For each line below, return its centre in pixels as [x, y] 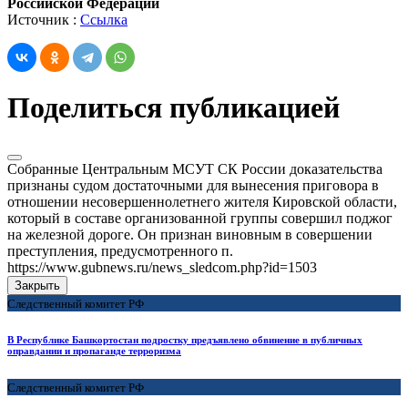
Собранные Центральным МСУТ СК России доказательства [195, 168]
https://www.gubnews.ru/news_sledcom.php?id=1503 [162, 267]
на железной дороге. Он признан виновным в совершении [190, 234]
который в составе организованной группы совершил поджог [200, 218]
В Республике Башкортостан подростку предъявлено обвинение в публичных [185, 339]
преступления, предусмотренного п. [120, 250]
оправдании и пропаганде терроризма [94, 350]
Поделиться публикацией [173, 108]
